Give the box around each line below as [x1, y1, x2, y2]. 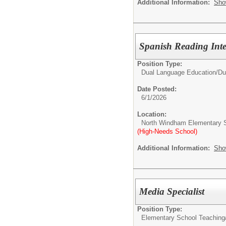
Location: [137, 110, 166, 118]
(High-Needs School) [137, 127, 197, 135]
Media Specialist [139, 186, 205, 197]
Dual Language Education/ [141, 68, 218, 76]
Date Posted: [137, 85, 177, 93]
